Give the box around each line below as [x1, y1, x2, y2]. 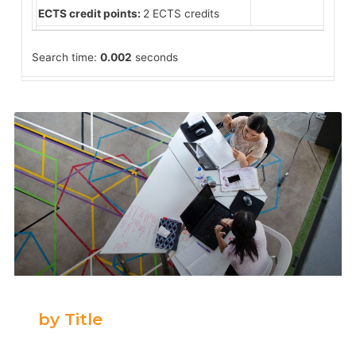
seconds [131, 50, 178, 64]
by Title [38, 308, 103, 329]
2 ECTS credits [142, 6, 219, 20]
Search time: [31, 50, 100, 64]
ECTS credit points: [37, 6, 143, 20]
